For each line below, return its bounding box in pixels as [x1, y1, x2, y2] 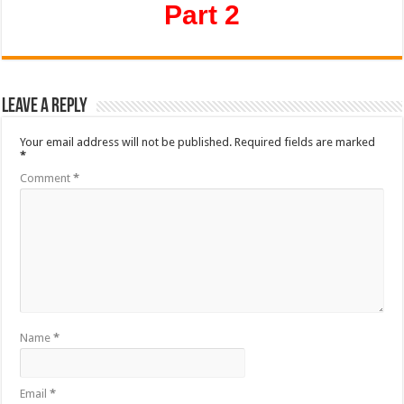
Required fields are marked [234, 135, 376, 149]
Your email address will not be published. [20, 135, 233, 149]
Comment [20, 171, 74, 185]
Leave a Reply [2, 96, 88, 117]
